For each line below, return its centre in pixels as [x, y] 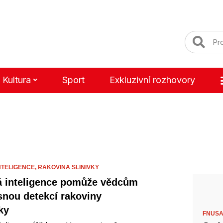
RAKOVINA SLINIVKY [68, 167]
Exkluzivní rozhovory [152, 80]
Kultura [16, 80]
